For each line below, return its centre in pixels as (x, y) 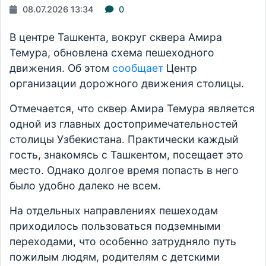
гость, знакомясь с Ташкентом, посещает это (126, 155)
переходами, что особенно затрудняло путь (123, 241)
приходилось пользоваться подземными (115, 226)
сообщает (138, 68)
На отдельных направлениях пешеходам (114, 210)
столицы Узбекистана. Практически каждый (124, 139)
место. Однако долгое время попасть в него (124, 170)
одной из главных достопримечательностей (124, 124)
